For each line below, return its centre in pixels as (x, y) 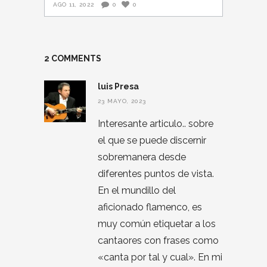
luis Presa (118, 87)
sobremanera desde (142, 157)
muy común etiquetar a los (157, 224)
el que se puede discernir (152, 141)
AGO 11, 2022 (74, 5)
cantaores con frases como (158, 241)
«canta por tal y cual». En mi (160, 257)
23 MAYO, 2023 (122, 101)
